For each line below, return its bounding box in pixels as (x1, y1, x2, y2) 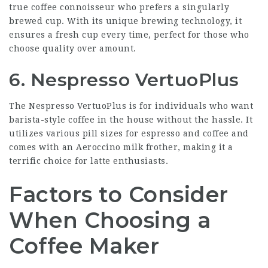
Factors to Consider (9, 181, 229, 208)
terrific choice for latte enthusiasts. (9, 156, 168, 166)
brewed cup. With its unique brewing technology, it (9, 16, 242, 26)
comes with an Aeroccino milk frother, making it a (9, 142, 233, 152)
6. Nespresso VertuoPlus (9, 69, 239, 91)
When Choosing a (9, 207, 211, 233)
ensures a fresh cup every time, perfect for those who (9, 30, 249, 39)
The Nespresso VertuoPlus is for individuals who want (9, 101, 253, 111)
